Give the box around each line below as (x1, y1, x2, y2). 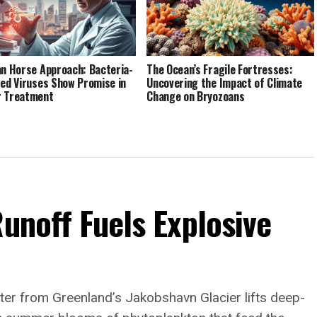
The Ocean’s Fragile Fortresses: (146, 61, 293, 79)
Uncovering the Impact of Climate (146, 74, 303, 92)
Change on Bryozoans (146, 88, 245, 105)
